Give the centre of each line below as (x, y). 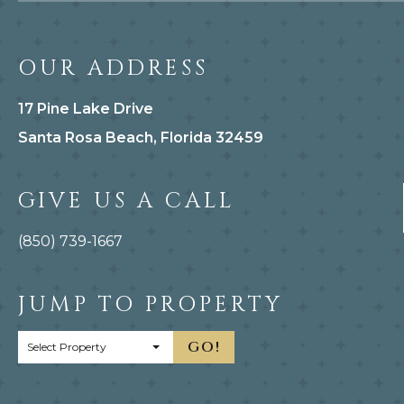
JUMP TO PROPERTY (151, 305)
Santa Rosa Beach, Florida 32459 (141, 138)
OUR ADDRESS (113, 69)
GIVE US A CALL (126, 201)
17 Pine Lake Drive (86, 109)
